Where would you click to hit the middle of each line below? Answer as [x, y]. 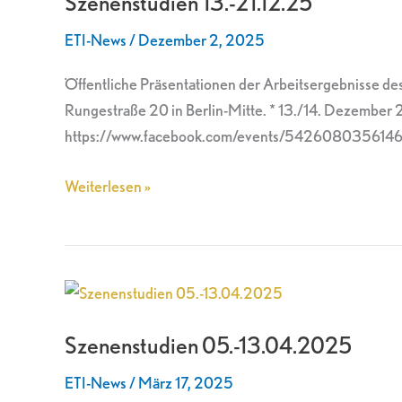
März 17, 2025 [186, 383]
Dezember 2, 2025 [201, 39]
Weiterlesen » [108, 187]
